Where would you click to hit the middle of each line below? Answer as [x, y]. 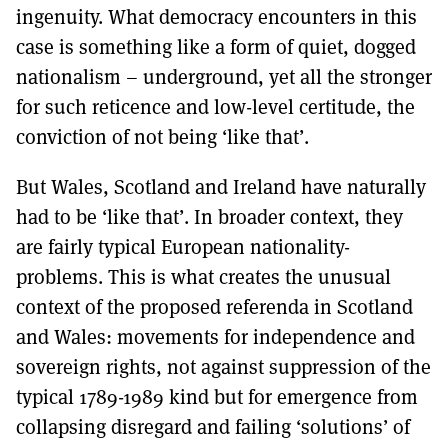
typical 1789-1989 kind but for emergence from [217, 397]
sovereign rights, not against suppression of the [223, 367]
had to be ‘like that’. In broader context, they [209, 217]
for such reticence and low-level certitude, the [215, 107]
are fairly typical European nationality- [183, 247]
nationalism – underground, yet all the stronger [224, 77]
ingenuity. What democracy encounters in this [216, 17]
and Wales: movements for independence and [215, 337]
